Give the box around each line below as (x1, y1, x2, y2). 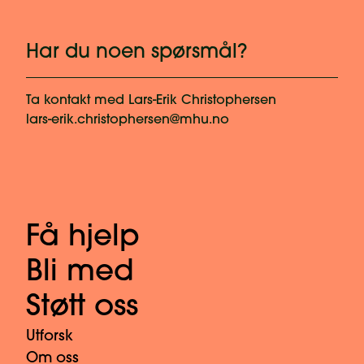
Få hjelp (26, 223, 140, 253)
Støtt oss (26, 292, 138, 323)
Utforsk (26, 328, 73, 344)
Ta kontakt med (26, 93, 128, 107)
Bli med (26, 258, 134, 288)
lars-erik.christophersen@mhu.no (26, 113, 229, 127)
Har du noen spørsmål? (26, 42, 247, 63)
